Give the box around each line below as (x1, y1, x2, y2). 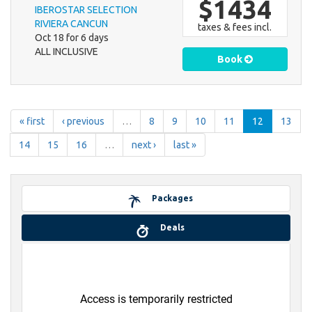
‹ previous (62, 116, 104, 127)
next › (132, 139, 156, 151)
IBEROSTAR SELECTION (35, 4, 137, 16)
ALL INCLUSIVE (35, 46, 98, 58)
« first (19, 116, 45, 127)
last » (173, 139, 196, 151)
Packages (152, 194, 193, 203)
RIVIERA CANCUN (35, 18, 108, 30)
